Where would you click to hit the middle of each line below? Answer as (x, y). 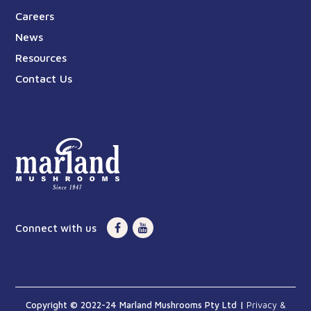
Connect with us (56, 228)
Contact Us (44, 78)
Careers (35, 16)
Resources (41, 57)
